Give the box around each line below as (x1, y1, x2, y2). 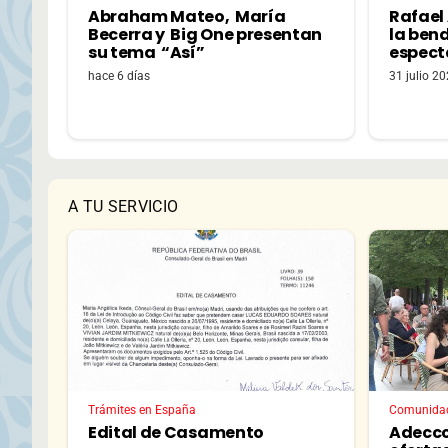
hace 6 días (88, 69, 150, 84)
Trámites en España (88, 402, 196, 417)
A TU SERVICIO (68, 197, 179, 217)
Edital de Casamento (88, 420, 264, 444)
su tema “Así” (88, 41, 205, 65)
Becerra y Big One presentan (88, 23, 323, 47)
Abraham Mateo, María (88, 5, 286, 29)
